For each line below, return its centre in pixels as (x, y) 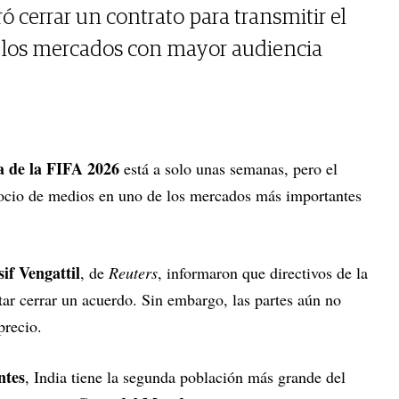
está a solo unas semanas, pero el (228, 169)
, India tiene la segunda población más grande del (185, 377)
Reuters (133, 273)
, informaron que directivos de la (263, 273)
